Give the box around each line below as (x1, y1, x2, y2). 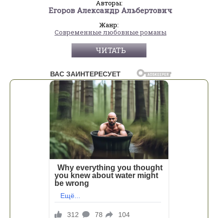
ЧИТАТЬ (95, 45, 126, 55)
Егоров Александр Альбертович (49, 5, 172, 15)
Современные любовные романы (54, 27, 166, 36)
